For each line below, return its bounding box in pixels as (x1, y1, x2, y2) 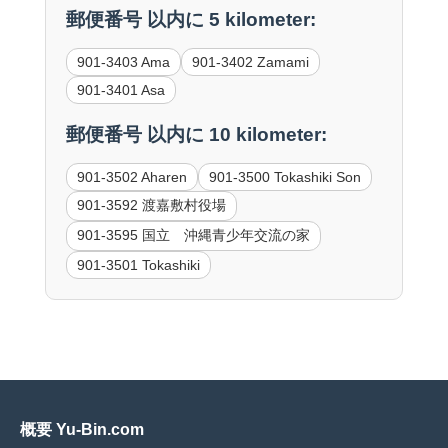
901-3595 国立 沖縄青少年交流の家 (76, 227, 310, 244)
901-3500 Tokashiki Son (208, 169, 361, 186)
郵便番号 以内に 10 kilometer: (65, 124, 327, 146)
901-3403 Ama (76, 53, 170, 70)
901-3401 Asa (76, 81, 165, 98)
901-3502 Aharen (76, 169, 187, 186)
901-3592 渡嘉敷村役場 (76, 197, 226, 214)
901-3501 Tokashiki (76, 257, 200, 274)
